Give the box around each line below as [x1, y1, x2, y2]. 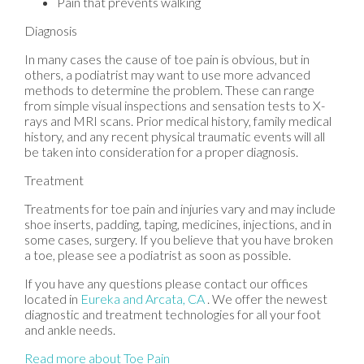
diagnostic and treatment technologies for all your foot [24, 305, 321, 322]
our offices [249, 275, 308, 291]
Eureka [80, 290, 120, 306]
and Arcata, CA [123, 290, 205, 306]
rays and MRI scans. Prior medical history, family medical [24, 112, 331, 128]
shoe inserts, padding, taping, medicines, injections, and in [24, 215, 331, 232]
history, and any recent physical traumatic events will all [24, 128, 325, 144]
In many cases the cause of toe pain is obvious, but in [24, 50, 310, 67]
